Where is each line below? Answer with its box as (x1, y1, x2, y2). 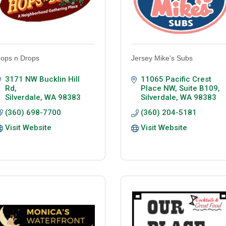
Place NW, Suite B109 (140, 84, 218, 93)
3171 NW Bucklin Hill (5, 75, 80, 84)
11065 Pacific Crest (140, 75, 211, 84)
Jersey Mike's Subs (131, 54, 193, 63)
